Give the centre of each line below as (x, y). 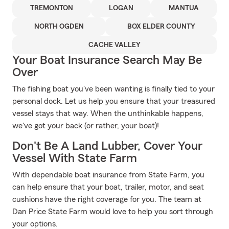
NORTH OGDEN (59, 27)
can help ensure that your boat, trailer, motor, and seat (108, 187)
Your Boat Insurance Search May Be (107, 60)
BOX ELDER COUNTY (161, 27)
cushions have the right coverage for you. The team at (107, 199)
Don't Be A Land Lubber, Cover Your (107, 146)
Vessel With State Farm (75, 158)
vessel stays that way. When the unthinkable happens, (108, 113)
